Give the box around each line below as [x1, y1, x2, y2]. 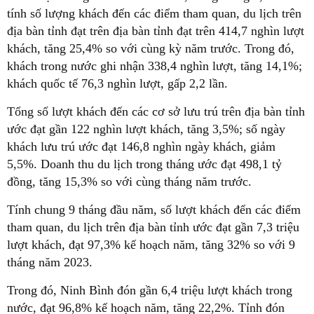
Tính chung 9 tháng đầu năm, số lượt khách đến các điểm [7, 202, 301, 217]
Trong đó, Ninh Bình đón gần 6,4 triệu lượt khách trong [7, 282, 292, 297]
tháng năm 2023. [7, 254, 93, 269]
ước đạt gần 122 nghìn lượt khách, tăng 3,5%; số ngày [7, 121, 285, 136]
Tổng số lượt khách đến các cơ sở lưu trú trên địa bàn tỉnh [7, 104, 305, 118]
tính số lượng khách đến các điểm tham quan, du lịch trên [7, 6, 301, 20]
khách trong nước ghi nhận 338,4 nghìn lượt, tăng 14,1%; [7, 58, 302, 73]
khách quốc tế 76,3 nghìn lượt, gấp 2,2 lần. [7, 76, 228, 90]
